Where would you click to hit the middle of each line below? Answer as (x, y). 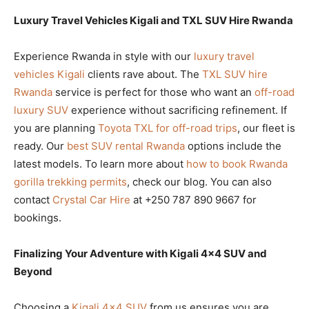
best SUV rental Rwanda (126, 146)
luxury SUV (41, 110)
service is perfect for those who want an (153, 92)
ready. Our (40, 146)
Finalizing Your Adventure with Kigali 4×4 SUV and (140, 253)
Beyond (33, 271)
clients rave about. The (143, 74)
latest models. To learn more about (100, 163)
